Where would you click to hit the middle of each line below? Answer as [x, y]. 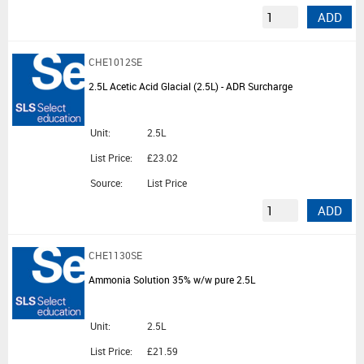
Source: [106, 183]
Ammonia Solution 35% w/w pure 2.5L [172, 280]
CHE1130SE [115, 256]
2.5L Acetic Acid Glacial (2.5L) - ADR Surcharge [191, 87]
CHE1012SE [115, 62]
